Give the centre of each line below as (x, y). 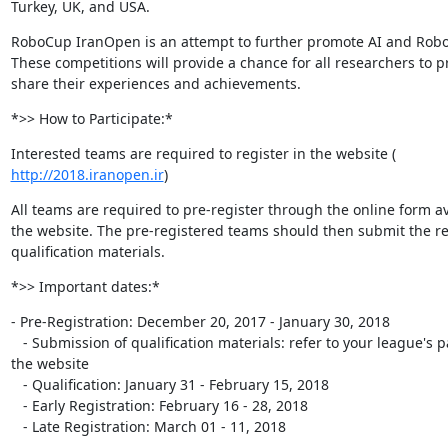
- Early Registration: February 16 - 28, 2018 (16, 405)
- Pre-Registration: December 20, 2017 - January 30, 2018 (200, 321)
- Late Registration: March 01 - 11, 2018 (154, 426)
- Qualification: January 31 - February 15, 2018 (16, 384)
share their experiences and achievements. (155, 83)
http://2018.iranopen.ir (87, 174)
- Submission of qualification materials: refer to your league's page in (16, 342)
